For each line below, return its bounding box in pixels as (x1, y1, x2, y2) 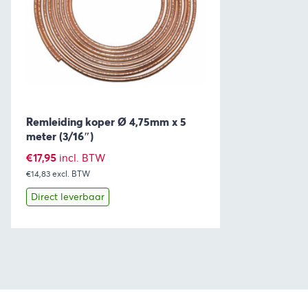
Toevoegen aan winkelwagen (93, 240, 232, 253)
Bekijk (36, 240, 65, 253)
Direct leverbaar (30, 190, 104, 203)
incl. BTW (58, 152, 105, 165)
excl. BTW (52, 168, 90, 179)
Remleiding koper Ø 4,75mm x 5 (25, 115, 186, 130)
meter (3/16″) (25, 129, 93, 144)
